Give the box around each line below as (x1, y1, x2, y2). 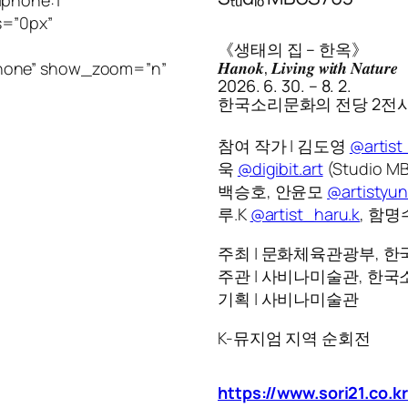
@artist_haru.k (250, 202, 361, 225)
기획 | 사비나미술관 (218, 287, 359, 310)
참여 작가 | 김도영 (218, 134, 350, 157)
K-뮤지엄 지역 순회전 (218, 326, 371, 349)
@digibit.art (237, 157, 323, 179)
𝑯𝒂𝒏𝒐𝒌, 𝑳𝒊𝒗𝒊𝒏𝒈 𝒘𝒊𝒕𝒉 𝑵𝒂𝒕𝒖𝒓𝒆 (218, 56, 398, 78)
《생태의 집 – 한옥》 (218, 37, 368, 60)
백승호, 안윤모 (218, 179, 328, 202)
